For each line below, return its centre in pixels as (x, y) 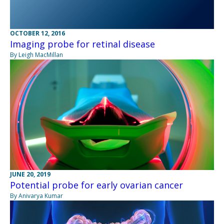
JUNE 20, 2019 (30, 174)
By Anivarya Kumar (36, 196)
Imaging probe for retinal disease (82, 44)
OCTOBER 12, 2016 (37, 33)
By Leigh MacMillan (36, 55)
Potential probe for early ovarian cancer (96, 185)
